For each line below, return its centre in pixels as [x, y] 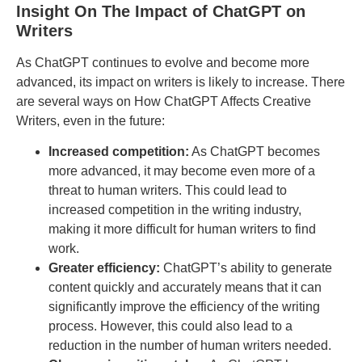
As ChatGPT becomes [255, 152]
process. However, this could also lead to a [170, 326]
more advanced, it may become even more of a [182, 171]
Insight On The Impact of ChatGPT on [161, 11]
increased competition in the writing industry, [175, 210]
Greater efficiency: [104, 268]
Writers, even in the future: [90, 120]
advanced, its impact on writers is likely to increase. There [181, 82]
